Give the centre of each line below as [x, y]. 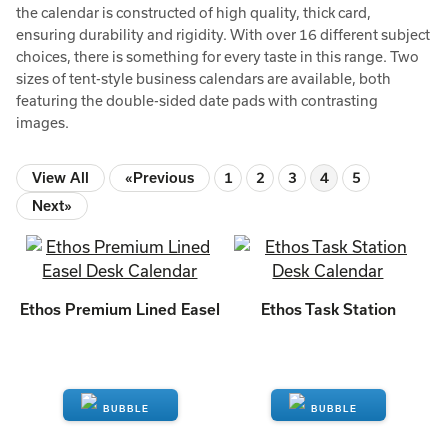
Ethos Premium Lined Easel [120, 309]
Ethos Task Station [328, 309]
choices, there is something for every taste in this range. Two [217, 56]
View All [60, 177]
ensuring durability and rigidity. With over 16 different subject [223, 34]
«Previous [159, 177]
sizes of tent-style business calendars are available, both [203, 78]
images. [42, 122]
